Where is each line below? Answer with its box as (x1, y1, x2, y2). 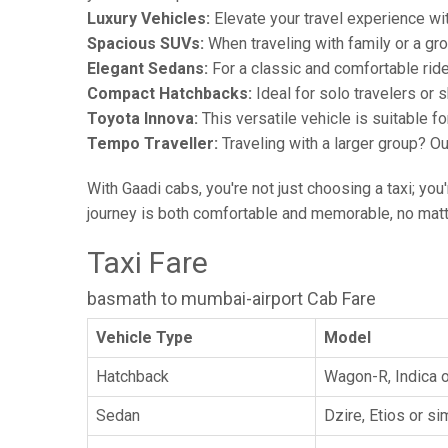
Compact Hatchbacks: (87, 84, 252, 103)
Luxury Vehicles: (87, 9, 210, 28)
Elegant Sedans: (87, 59, 208, 78)
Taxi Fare (87, 245, 208, 280)
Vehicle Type (96, 328, 193, 347)
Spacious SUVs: (87, 34, 204, 53)
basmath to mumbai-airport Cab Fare (87, 288, 376, 309)
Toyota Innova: (87, 109, 198, 128)
